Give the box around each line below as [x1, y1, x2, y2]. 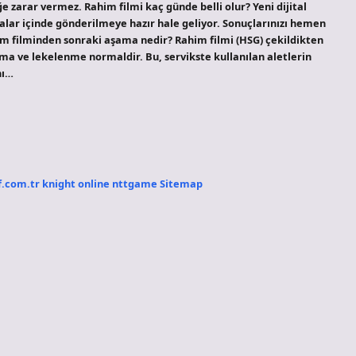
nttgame [112, 176, 157, 191]
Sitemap [160, 176, 203, 191]
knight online [42, 176, 110, 191]
